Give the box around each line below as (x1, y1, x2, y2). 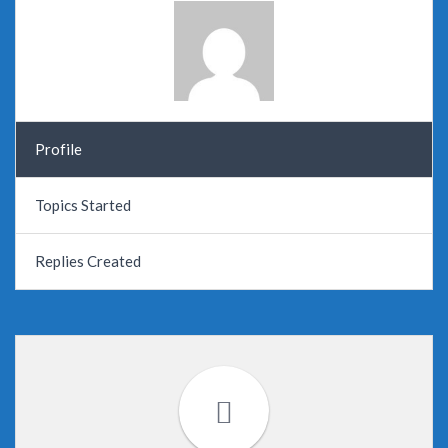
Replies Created (34, 252, 141, 270)
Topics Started (34, 196, 131, 214)
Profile (34, 140, 82, 158)
